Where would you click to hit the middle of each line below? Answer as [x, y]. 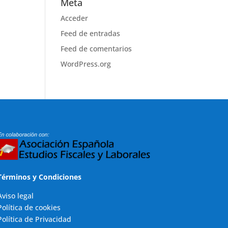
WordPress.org [86, 64]
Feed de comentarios [96, 49]
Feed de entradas [91, 33]
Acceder [75, 18]
